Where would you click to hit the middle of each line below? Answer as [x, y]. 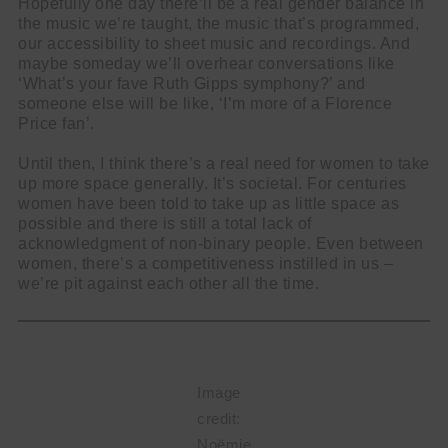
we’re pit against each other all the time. [168, 283]
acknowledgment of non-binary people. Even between [221, 243]
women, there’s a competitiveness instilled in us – [205, 263]
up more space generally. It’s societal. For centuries [212, 183]
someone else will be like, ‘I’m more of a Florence [205, 103]
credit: [219, 418]
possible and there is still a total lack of [165, 223]
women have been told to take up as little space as [208, 203]
